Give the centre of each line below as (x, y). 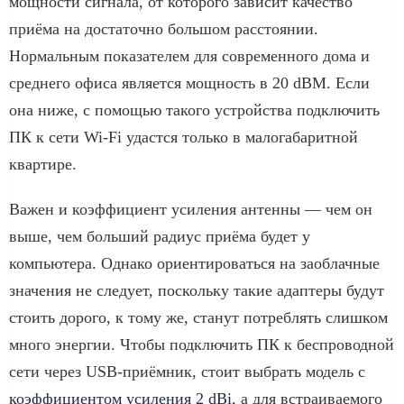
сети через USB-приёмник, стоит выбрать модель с (187, 371)
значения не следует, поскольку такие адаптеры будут (197, 290)
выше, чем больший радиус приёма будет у (160, 236)
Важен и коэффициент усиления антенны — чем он (191, 209)
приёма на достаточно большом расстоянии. (164, 28)
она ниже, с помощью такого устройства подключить (194, 110)
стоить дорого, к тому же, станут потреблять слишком (198, 317)
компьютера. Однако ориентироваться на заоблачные (194, 263)
